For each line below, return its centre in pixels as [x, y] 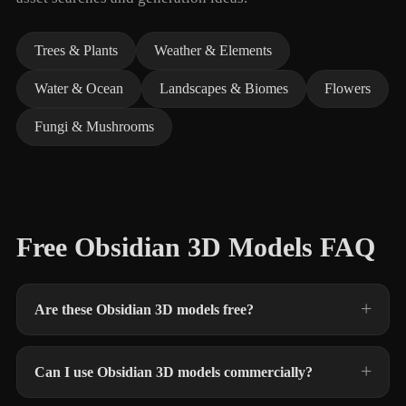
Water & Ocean [79, 88]
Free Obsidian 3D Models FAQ [196, 247]
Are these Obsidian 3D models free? [144, 309]
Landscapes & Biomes [224, 88]
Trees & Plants [76, 50]
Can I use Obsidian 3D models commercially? [174, 372]
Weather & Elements [213, 50]
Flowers [348, 88]
